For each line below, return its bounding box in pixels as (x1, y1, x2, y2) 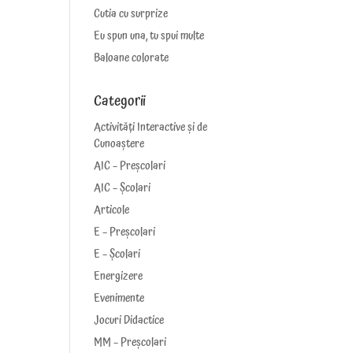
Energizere (94, 268, 143, 285)
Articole (94, 202, 130, 219)
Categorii (94, 90, 147, 113)
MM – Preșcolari (94, 334, 167, 351)
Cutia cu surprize (94, 6, 169, 23)
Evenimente (94, 290, 145, 307)
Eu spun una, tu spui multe (94, 28, 205, 45)
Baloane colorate (94, 50, 169, 67)
